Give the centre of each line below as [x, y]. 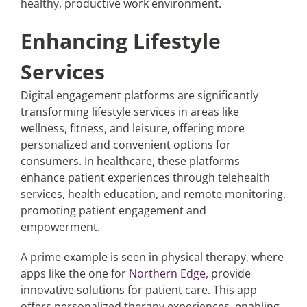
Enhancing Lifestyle [120, 41]
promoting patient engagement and [113, 210]
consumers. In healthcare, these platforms [130, 161]
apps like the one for [74, 273]
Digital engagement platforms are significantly [139, 95]
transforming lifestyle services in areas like [130, 112]
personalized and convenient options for [125, 145]
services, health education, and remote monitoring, [153, 194]
